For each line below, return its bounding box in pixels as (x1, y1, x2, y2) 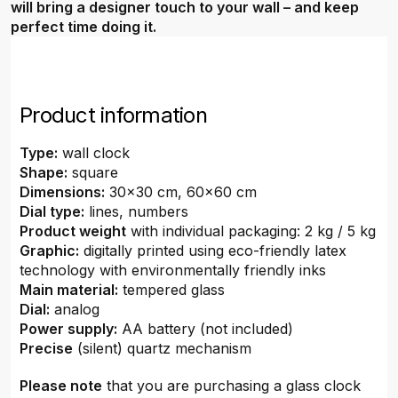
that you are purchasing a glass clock (102, 377, 361, 394)
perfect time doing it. (11, 18, 156, 36)
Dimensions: (20, 183, 105, 201)
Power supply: (20, 320, 117, 338)
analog (50, 300, 99, 318)
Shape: (20, 163, 68, 181)
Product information (20, 102, 207, 128)
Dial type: (20, 203, 84, 220)
